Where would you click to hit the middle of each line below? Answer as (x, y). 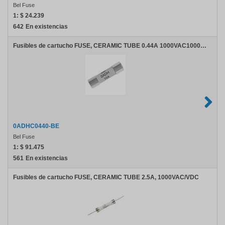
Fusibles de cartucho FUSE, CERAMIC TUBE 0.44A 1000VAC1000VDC (203, 46)
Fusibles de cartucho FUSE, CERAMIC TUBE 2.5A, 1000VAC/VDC (106, 177)
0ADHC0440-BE (36, 126)
